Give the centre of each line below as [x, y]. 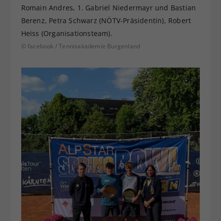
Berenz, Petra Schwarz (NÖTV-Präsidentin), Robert [106, 21]
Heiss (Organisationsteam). [67, 34]
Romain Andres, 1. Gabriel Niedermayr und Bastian [109, 8]
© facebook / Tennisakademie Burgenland [81, 46]
